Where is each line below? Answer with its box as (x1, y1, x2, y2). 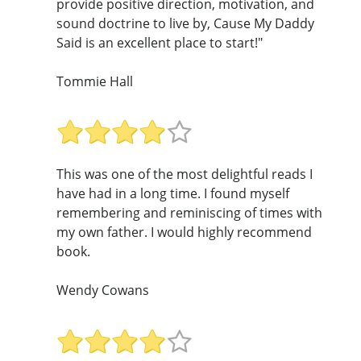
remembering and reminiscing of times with (56, 204, 322, 222)
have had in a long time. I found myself (56, 185, 289, 203)
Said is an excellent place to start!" (56, 33, 263, 52)
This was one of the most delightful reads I (56, 165, 313, 184)
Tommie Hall (56, 72, 133, 90)
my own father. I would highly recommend (56, 223, 312, 242)
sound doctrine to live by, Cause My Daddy (56, 14, 314, 32)
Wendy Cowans (56, 281, 149, 300)
